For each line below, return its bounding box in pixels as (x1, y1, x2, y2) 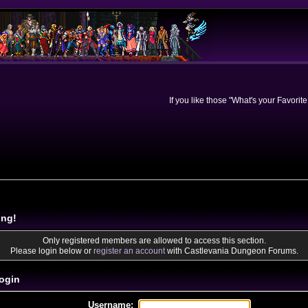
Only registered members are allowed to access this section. (42, 236, 266, 245)
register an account (93, 246, 165, 256)
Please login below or (10, 246, 93, 256)
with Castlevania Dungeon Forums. (164, 246, 298, 256)
